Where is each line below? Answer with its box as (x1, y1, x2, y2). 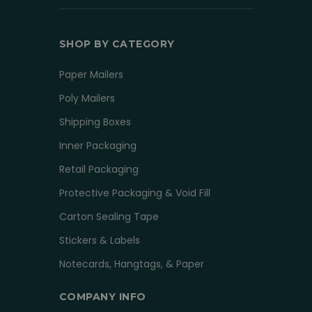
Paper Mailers (58, 68, 123, 82)
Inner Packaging (58, 139, 136, 153)
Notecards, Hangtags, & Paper (58, 257, 204, 272)
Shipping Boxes (58, 115, 131, 130)
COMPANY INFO (58, 290, 146, 304)
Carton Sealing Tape (58, 210, 159, 224)
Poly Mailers (58, 91, 115, 106)
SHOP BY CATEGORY (58, 38, 175, 51)
